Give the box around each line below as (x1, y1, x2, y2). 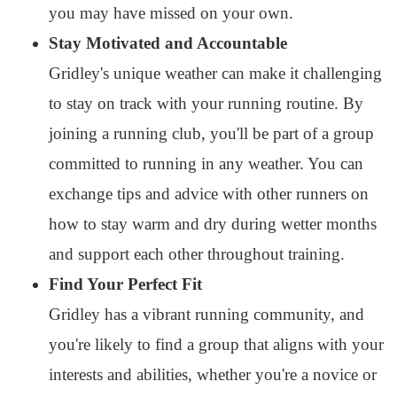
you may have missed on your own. (49, 4, 293, 22)
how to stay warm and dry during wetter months (49, 214, 377, 233)
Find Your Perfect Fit (49, 275, 202, 293)
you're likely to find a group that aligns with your (49, 335, 384, 354)
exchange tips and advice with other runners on (49, 184, 369, 203)
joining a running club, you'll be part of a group (49, 124, 374, 143)
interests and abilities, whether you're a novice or (49, 365, 377, 384)
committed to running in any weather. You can (49, 154, 363, 173)
